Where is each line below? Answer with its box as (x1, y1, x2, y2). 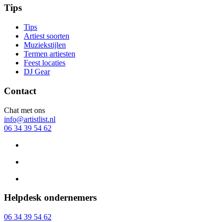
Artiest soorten (24, 32, 69, 41)
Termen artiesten (24, 50, 75, 58)
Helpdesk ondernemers (4, 192, 97, 203)
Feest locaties (24, 58, 65, 67)
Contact (4, 85, 36, 96)
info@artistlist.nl (4, 114, 55, 123)
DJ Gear (24, 67, 50, 76)
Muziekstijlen (24, 41, 66, 50)
